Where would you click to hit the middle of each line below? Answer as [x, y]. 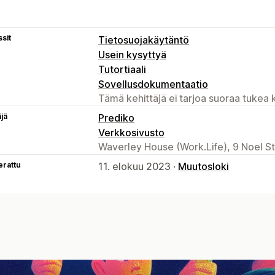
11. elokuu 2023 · [138, 166]
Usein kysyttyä [132, 54]
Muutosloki [203, 166]
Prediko [116, 118]
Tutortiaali [122, 69]
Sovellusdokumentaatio [153, 84]
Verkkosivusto [131, 132]
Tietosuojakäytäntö [144, 40]
